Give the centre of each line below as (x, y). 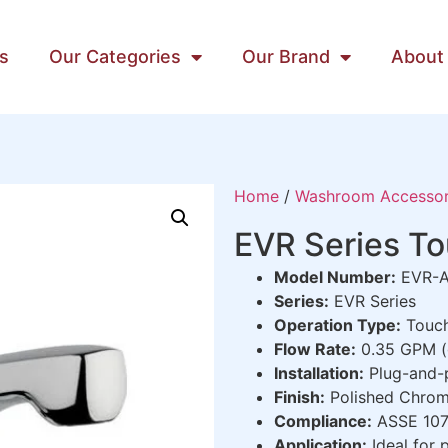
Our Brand (285, 56)
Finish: (299, 396)
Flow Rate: (315, 348)
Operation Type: (337, 324)
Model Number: (335, 276)
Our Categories (114, 56)
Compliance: (323, 420)
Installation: (319, 372)
